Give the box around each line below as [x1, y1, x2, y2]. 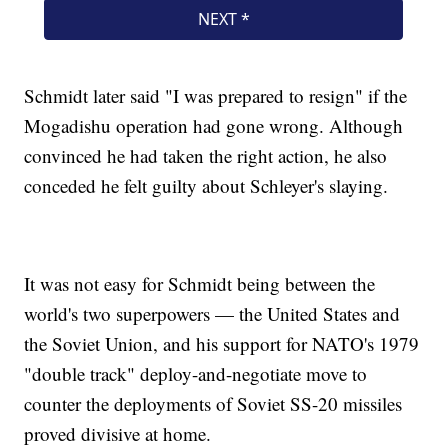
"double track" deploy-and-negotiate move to [24, 361, 368, 387]
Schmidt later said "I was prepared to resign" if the [24, 83, 408, 109]
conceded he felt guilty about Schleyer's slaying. [24, 173, 389, 199]
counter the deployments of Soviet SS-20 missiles [24, 391, 403, 417]
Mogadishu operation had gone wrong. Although [24, 113, 404, 139]
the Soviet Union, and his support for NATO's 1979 [24, 331, 420, 357]
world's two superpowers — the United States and [24, 301, 401, 327]
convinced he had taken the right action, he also [24, 143, 388, 169]
